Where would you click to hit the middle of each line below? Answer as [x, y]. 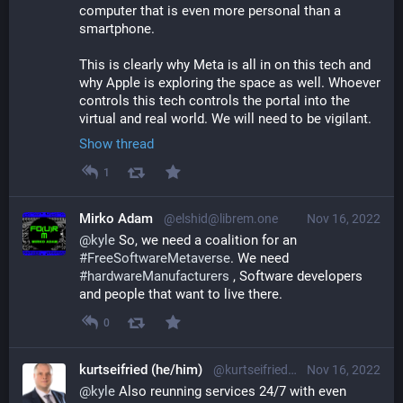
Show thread [116, 144]
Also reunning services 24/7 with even [231, 391]
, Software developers [296, 277]
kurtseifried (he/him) [141, 369]
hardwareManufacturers [158, 277]
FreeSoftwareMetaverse [159, 259]
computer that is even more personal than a [210, 11]
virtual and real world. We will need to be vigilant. [225, 119]
